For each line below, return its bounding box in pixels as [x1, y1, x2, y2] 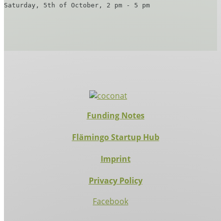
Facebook [93, 196, 128, 207]
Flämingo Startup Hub [72, 132, 159, 143]
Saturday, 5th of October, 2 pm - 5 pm [4, 1, 150, 9]
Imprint [100, 153, 131, 164]
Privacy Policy [88, 175, 143, 186]
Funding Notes [86, 110, 145, 121]
